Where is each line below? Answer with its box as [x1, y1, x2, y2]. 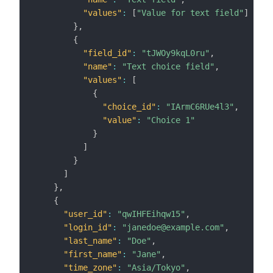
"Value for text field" [136, 8, 244, 18]
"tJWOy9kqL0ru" [141, 48, 210, 58]
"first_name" [63, 249, 122, 260]
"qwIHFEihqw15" [117, 209, 185, 219]
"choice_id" [102, 102, 156, 112]
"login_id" [63, 222, 112, 233]
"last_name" [63, 236, 117, 246]
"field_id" [83, 48, 132, 58]
